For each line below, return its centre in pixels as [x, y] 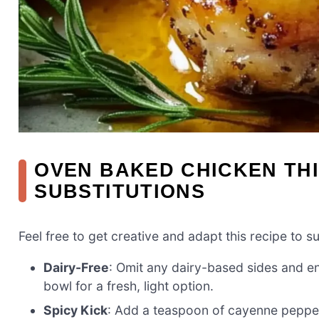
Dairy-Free [77, 267]
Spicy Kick [76, 310]
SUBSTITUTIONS [120, 191]
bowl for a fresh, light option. [129, 286]
